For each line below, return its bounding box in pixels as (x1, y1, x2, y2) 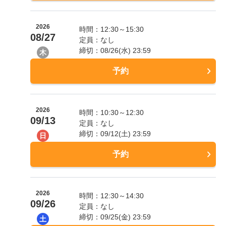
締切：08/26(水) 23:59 (79, 46, 151, 54)
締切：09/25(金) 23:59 (79, 212, 151, 221)
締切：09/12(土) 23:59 (79, 129, 151, 138)
